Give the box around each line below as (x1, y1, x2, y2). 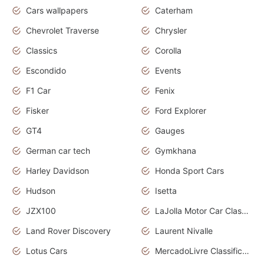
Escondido (26, 65, 66, 76)
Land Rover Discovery (26, 226, 111, 236)
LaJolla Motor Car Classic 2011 (242, 206, 249, 216)
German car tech (26, 146, 90, 156)
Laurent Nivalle (155, 226, 213, 236)
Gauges (155, 126, 184, 136)
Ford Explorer (155, 105, 206, 116)
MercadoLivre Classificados (242, 246, 249, 256)
